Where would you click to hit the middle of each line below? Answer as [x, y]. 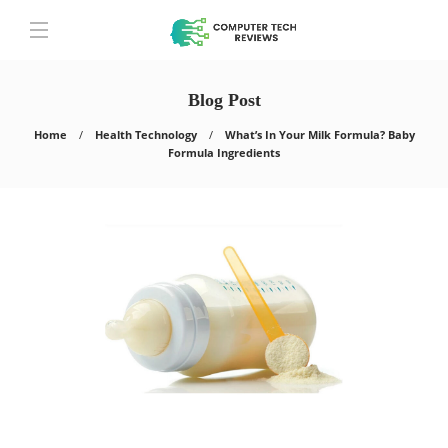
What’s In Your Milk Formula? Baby [319, 134]
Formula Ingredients [224, 152]
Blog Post [224, 100]
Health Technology [145, 134]
